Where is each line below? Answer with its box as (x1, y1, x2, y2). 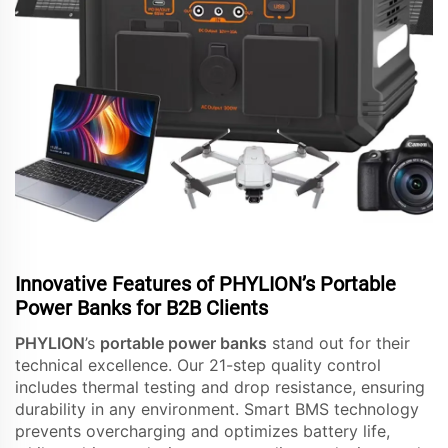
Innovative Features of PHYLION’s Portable (15, 271, 396, 296)
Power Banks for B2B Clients (15, 295, 268, 320)
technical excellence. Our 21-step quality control (15, 354, 381, 375)
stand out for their (267, 332, 410, 353)
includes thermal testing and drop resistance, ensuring (15, 376, 425, 397)
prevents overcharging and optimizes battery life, (15, 420, 390, 441)
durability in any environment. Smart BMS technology (15, 398, 419, 419)
